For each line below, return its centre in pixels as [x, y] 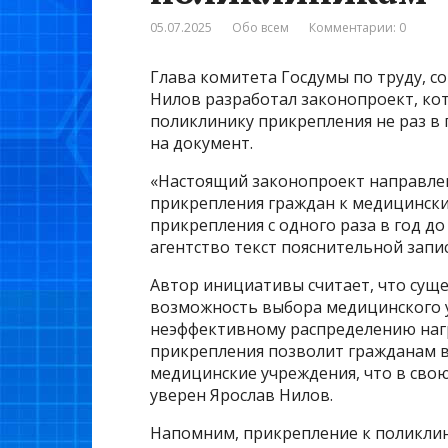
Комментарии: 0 [357, 28]
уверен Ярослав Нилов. [241, 395]
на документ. [201, 143]
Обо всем [260, 28]
